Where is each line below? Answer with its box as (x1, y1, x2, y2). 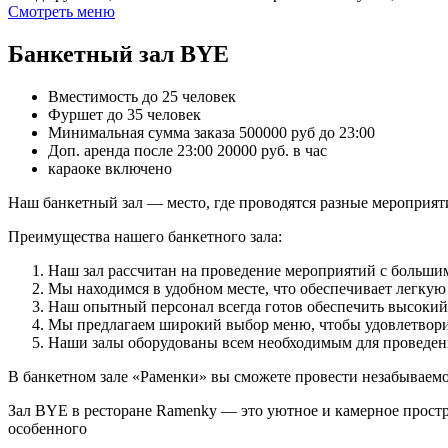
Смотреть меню (8, 2, 115, 20)
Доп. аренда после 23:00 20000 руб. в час (48, 141, 327, 159)
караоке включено (48, 159, 172, 177)
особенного (8, 419, 87, 437)
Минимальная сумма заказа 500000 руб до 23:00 (48, 123, 375, 141)
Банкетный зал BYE (8, 40, 229, 67)
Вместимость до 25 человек (48, 87, 236, 105)
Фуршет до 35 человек (48, 105, 201, 123)
